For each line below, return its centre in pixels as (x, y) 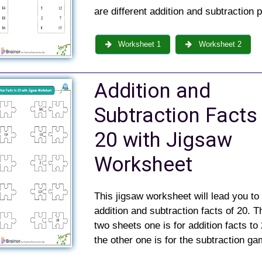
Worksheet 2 (219, 44)
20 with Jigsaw (163, 140)
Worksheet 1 (139, 44)
